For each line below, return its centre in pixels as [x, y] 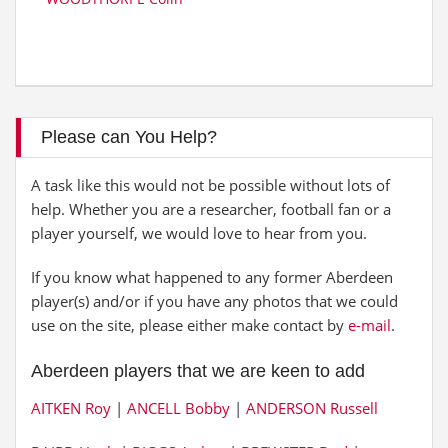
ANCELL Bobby [178, 408]
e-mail [369, 325]
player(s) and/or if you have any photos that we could [214, 301]
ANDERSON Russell [312, 408]
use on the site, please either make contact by [189, 325]
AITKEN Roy [71, 408]
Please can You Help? [129, 137]
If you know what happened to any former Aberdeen [212, 277]
